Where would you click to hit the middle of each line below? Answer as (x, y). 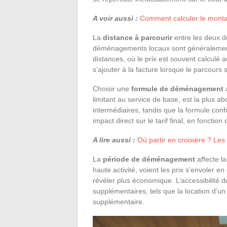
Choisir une (112, 88)
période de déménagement (149, 159)
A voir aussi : (115, 18)
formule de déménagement (177, 88)
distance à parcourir (138, 37)
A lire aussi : (114, 140)
